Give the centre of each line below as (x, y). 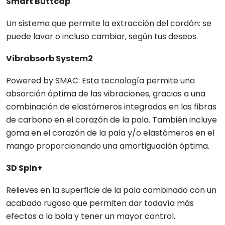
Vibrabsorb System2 (49, 59)
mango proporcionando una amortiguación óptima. (108, 146)
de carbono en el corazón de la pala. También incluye (111, 120)
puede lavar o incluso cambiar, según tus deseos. (102, 36)
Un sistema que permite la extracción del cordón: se (109, 23)
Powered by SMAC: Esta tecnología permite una (100, 81)
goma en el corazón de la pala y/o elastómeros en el (110, 133)
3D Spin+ (24, 168)
